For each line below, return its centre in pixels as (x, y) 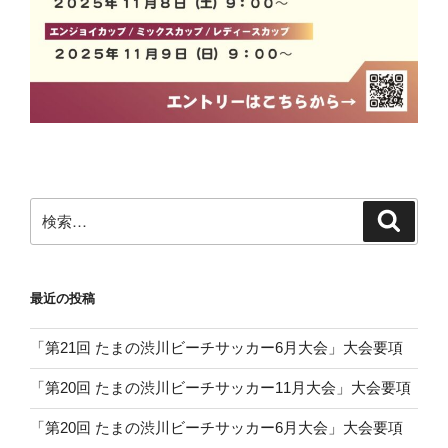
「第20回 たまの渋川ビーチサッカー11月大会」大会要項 (220, 387)
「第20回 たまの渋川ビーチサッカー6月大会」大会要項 (216, 427)
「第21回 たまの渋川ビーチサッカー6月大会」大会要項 (216, 347)
